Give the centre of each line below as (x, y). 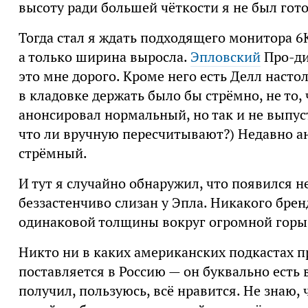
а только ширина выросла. (104, 57)
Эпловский (225, 57)
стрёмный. (53, 154)
